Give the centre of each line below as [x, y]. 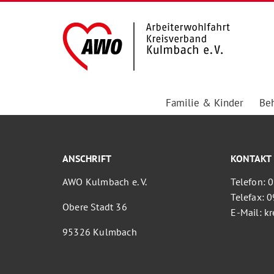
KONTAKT [251, 159]
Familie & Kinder [205, 103]
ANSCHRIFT [87, 159]
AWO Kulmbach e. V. [105, 182]
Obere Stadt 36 [95, 207]
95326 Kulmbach [100, 232]
